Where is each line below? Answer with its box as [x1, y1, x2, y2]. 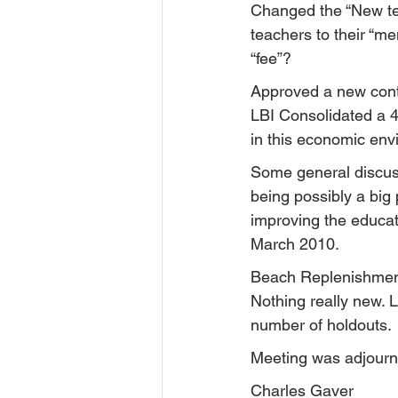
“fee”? [251, 49, 291, 68]
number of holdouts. [251, 315, 392, 334]
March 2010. [251, 235, 339, 253]
